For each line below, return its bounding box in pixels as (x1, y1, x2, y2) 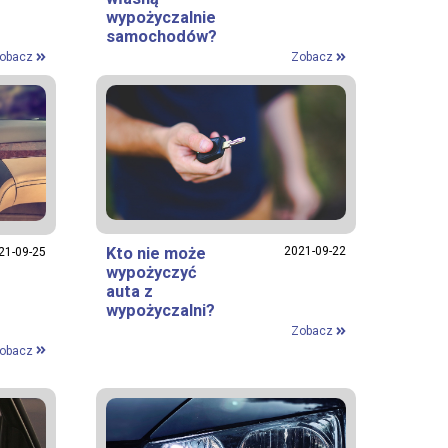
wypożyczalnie (106, 8, 216, 28)
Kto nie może (106, 244, 206, 264)
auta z (106, 282, 153, 302)
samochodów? (106, 27, 217, 47)
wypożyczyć (106, 263, 197, 283)
